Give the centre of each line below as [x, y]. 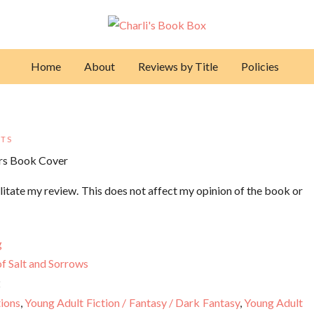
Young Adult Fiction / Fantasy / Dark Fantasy [132, 302]
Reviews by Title [178, 66]
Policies [262, 66]
